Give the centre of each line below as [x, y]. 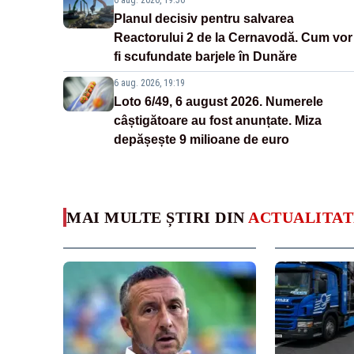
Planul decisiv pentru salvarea [204, 19]
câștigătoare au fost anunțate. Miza [218, 121]
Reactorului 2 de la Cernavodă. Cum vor [233, 38]
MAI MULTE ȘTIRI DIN [157, 218]
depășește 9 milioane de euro [201, 140]
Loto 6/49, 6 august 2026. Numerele [218, 102]
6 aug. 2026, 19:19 [149, 83]
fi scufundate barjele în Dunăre [205, 57]
